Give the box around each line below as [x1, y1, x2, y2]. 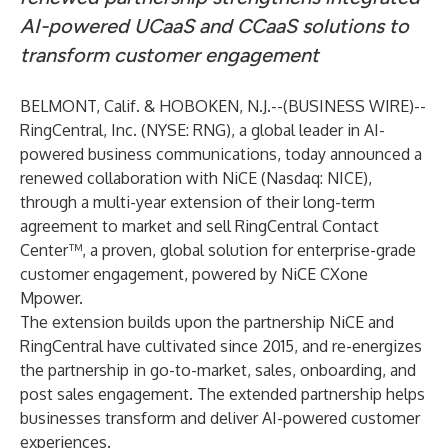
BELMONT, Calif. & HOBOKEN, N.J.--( [20, 96, 288, 116]
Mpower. [20, 288, 83, 308]
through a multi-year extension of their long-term [20, 192, 375, 212]
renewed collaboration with [20, 168, 222, 188]
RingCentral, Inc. [20, 120, 137, 140]
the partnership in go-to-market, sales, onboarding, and [20, 360, 416, 380]
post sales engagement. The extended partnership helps [20, 384, 425, 404]
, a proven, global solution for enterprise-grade [82, 240, 416, 260]
